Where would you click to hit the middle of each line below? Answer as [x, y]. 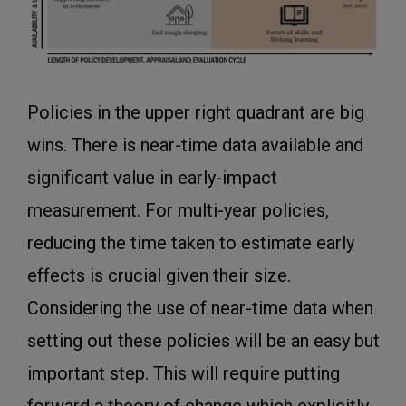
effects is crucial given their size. [159, 276]
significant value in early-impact [152, 178]
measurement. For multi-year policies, [178, 211]
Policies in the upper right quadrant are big [196, 113]
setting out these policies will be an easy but [203, 341]
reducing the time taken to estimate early [191, 243]
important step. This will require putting [184, 374]
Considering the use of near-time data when [200, 309]
